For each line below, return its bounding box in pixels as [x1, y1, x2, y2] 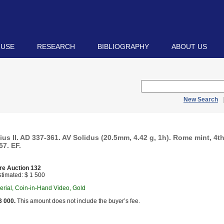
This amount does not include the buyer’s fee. [15, 197, 140, 204]
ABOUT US [171, 42, 207, 50]
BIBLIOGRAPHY [97, 42, 149, 50]
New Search [183, 96, 218, 103]
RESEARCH [37, 42, 75, 50]
